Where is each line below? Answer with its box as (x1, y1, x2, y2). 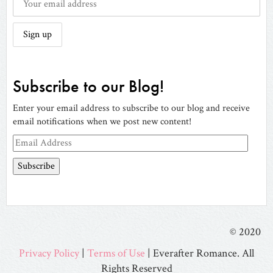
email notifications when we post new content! (13, 115, 191, 128)
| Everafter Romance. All (145, 246, 254, 260)
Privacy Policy (19, 246, 79, 260)
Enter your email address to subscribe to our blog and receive (13, 101, 250, 115)
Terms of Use (87, 246, 145, 260)
